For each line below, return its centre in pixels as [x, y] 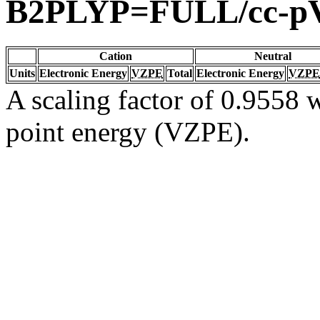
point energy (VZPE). [128, 131]
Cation [116, 56]
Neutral [273, 56]
